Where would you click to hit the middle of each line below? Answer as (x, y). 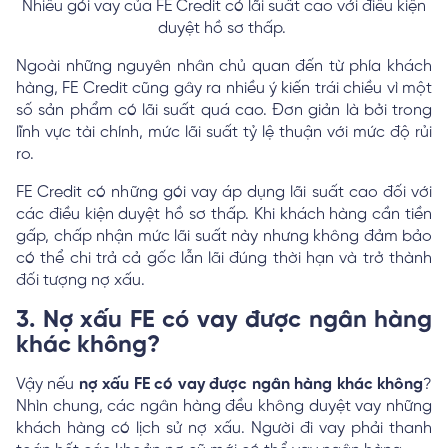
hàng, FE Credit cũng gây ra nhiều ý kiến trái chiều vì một (224, 88)
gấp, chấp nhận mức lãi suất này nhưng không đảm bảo (224, 236)
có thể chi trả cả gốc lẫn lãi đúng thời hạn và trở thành (224, 258)
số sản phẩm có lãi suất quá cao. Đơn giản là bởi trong (224, 110)
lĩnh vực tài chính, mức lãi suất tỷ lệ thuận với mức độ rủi (224, 132)
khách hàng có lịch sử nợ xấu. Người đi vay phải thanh (224, 428)
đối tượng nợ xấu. (82, 280)
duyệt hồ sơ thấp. (224, 28)
